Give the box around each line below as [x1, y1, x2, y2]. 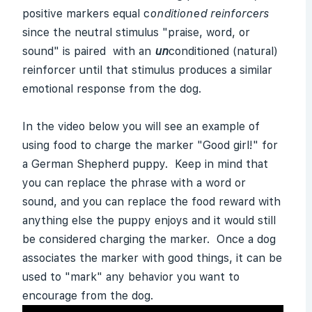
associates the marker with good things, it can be [22, 251, 282, 265]
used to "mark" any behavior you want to [22, 270, 240, 283]
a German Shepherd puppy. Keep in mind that [22, 157, 268, 171]
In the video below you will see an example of [22, 120, 260, 133]
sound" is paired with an [22, 45, 155, 58]
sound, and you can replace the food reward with [22, 195, 281, 208]
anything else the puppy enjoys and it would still [22, 214, 276, 227]
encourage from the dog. [22, 289, 153, 302]
